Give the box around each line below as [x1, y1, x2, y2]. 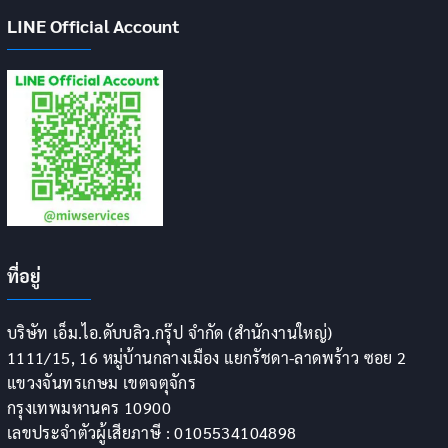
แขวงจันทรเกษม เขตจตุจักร [6, 372, 197, 394]
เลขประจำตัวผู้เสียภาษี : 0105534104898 [6, 422, 297, 444]
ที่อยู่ [6, 264, 41, 288]
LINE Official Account [6, 14, 180, 38]
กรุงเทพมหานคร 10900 [6, 397, 171, 419]
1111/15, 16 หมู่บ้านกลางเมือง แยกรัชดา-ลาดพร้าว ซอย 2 [6, 347, 407, 369]
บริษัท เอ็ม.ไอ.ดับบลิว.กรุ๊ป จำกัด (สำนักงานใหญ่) [6, 322, 333, 344]
